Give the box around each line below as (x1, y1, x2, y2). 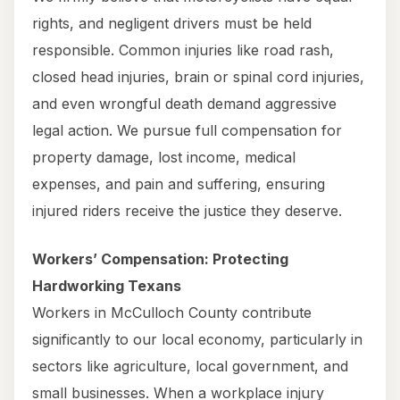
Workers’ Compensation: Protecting (32, 250, 288, 269)
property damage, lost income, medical (32, 148, 296, 167)
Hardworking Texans (32, 277, 181, 296)
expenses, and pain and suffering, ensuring (32, 175, 325, 194)
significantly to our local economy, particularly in (32, 330, 362, 349)
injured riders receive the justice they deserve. (32, 202, 342, 221)
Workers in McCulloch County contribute (32, 304, 312, 322)
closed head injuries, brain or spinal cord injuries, (32, 68, 364, 87)
